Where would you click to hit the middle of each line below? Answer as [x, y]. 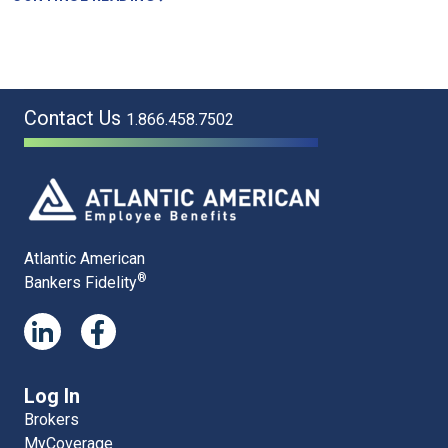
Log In [52, 395]
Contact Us [75, 117]
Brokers [51, 419]
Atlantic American [84, 258]
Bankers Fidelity [80, 282]
